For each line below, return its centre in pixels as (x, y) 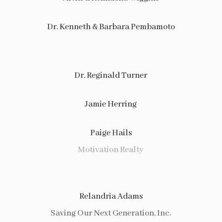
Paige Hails (111, 133)
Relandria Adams (111, 196)
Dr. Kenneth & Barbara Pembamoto (111, 27)
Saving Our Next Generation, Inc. (111, 213)
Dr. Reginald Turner (111, 76)
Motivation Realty (111, 150)
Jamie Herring (111, 104)
